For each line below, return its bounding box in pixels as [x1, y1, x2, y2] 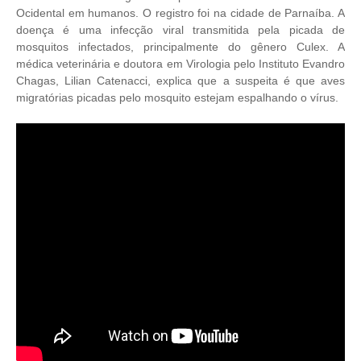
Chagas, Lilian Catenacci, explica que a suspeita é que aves [16, 74, 345, 87]
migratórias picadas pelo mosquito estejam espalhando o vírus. [16, 91, 342, 104]
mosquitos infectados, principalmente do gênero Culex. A [16, 40, 345, 53]
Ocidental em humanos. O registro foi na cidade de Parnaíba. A [16, 6, 345, 19]
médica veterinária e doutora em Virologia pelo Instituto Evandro [16, 57, 345, 70]
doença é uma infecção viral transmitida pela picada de [16, 23, 345, 36]
